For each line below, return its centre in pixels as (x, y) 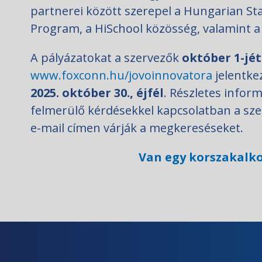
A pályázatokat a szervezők (106, 58)
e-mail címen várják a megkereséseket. (137, 128)
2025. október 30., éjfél (97, 93)
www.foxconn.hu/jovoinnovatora (121, 75)
